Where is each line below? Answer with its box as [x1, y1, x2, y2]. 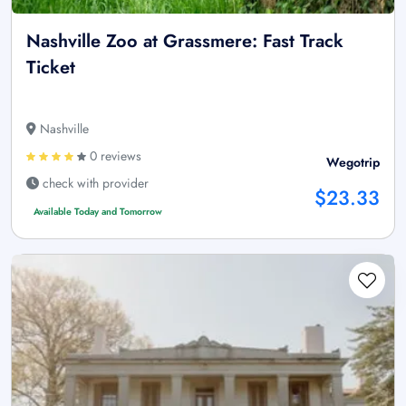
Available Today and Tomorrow [33, 205, 162, 219]
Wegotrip [326, 153, 380, 172]
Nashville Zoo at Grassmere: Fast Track [26, 28, 343, 55]
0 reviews [86, 147, 141, 166]
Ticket [26, 54, 75, 82]
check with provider [39, 174, 149, 193]
